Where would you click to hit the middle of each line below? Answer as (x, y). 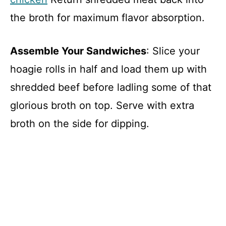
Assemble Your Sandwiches (78, 51)
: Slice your (173, 51)
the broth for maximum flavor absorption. (107, 17)
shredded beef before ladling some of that (111, 87)
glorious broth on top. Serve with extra (102, 105)
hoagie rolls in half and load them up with (108, 69)
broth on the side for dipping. (80, 123)
